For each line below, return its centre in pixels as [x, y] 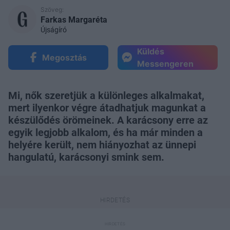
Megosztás [64, 57]
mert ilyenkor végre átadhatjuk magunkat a [107, 108]
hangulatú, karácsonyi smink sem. [86, 157]
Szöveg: [52, 9]
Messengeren [165, 63]
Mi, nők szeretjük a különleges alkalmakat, [106, 95]
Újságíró [54, 30]
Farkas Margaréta [74, 20]
